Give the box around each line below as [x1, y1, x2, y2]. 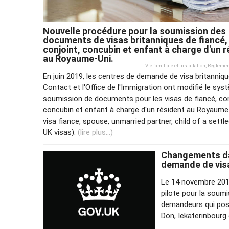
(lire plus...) [78, 127, 113, 137]
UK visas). [43, 127, 78, 137]
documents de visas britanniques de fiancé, [43, 35, 227, 46]
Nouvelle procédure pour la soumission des [43, 26, 226, 37]
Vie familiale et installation [145, 63, 205, 69]
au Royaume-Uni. [43, 53, 113, 64]
